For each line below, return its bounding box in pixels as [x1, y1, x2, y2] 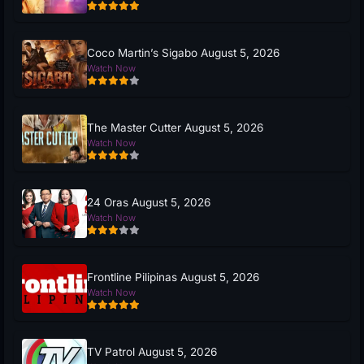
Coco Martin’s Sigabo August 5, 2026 [87, 45, 279, 59]
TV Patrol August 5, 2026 [87, 344, 217, 358]
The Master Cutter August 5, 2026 [87, 120, 263, 134]
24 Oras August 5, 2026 [87, 195, 210, 209]
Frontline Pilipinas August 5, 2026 [87, 270, 259, 284]
